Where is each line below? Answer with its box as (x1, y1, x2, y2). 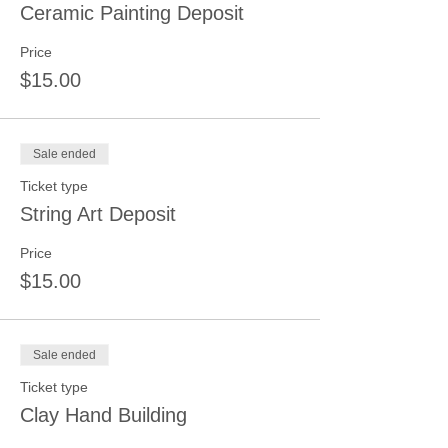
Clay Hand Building (20, 404, 187, 426)
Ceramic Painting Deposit (20, 2, 244, 24)
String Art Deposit (20, 203, 176, 225)
